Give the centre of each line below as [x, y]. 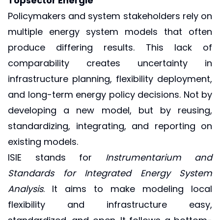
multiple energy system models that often [110, 32]
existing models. [43, 142]
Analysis [26, 189]
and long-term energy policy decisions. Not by [110, 95]
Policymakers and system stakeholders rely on [110, 16]
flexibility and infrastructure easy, [110, 205]
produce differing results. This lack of [110, 48]
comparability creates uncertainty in [110, 63]
